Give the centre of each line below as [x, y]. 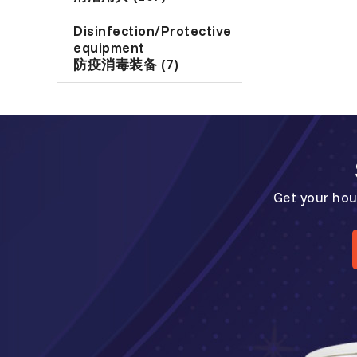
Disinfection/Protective [153, 30]
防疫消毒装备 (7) [126, 64]
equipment [109, 47]
